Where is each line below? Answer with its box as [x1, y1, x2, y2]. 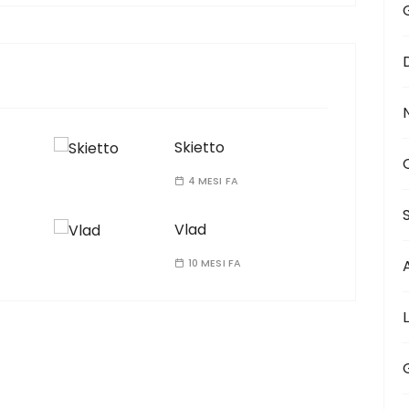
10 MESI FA [187, 256, 242, 271]
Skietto [173, 137, 225, 159]
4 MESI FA [187, 173, 239, 189]
